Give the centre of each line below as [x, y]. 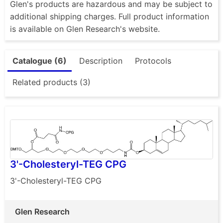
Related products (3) [52, 82]
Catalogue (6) [40, 60]
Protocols [153, 60]
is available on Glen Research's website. [85, 29]
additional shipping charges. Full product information [110, 16]
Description [101, 60]
